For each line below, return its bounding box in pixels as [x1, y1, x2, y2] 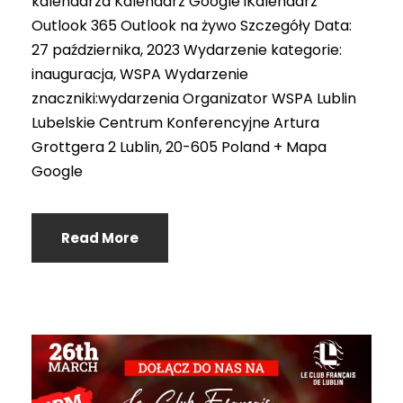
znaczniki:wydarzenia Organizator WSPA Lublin [31, 88, 356, 110]
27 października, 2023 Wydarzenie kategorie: [31, 40, 342, 61]
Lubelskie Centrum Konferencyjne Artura [31, 112, 319, 134]
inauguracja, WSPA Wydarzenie [31, 64, 248, 85]
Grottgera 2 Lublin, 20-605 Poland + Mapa [31, 137, 327, 158]
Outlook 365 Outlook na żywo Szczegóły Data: [31, 15, 352, 37]
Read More [61, 228, 139, 248]
